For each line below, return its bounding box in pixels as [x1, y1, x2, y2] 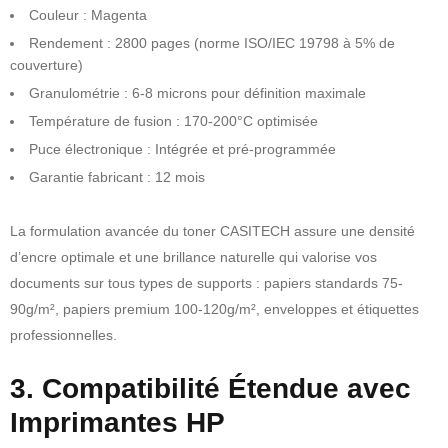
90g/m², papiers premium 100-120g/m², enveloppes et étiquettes [10, 300, 419, 317]
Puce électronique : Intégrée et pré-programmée [29, 140, 336, 157]
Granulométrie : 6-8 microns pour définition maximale [29, 84, 366, 101]
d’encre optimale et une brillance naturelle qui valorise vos [10, 248, 377, 265]
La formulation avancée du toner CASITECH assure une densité [10, 222, 415, 239]
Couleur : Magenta [29, 6, 147, 23]
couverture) [10, 56, 83, 73]
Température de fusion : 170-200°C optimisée [29, 112, 318, 129]
